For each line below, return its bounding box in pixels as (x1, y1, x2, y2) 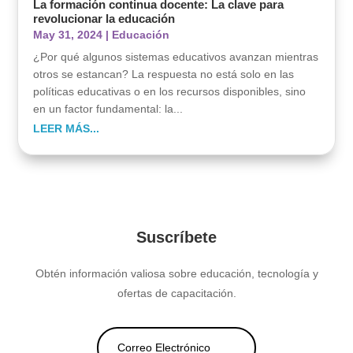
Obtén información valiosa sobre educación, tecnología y (35, 267, 318, 281)
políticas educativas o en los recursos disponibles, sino (33, 85, 307, 98)
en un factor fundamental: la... (33, 102, 184, 116)
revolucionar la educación (33, 12, 176, 26)
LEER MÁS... (33, 122, 100, 136)
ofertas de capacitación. (117, 287, 236, 300)
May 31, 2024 (33, 28, 103, 42)
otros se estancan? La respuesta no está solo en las (33, 68, 295, 81)
